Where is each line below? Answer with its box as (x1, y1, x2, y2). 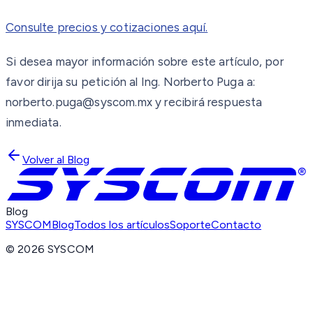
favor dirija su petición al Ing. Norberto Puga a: (6, 75, 256, 89)
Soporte (170, 218, 211, 232)
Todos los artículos (74, 218, 170, 232)
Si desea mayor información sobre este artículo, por (6, 54, 284, 69)
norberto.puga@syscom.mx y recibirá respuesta (6, 95, 263, 110)
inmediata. (6, 115, 61, 130)
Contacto (211, 218, 261, 232)
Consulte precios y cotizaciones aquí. (6, 20, 208, 35)
